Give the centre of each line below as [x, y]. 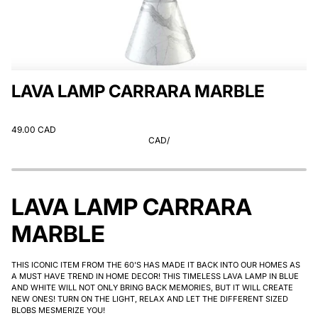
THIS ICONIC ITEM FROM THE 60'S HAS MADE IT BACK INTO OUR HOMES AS [156, 265]
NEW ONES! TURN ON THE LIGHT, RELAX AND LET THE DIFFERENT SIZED [150, 299]
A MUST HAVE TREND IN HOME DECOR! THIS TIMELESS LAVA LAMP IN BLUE [155, 276]
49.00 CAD [34, 130]
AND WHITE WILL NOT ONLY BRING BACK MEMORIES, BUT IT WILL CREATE [152, 287]
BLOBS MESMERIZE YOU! [59, 310]
